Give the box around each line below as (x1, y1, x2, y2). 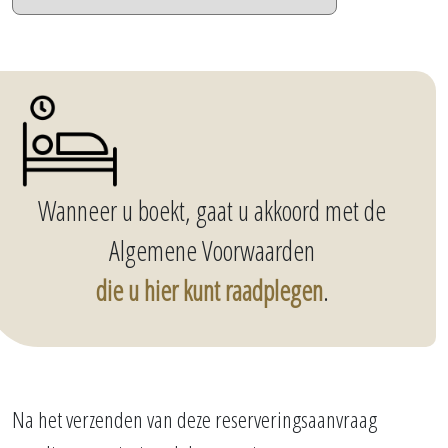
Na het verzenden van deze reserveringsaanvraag (12, 404, 377, 435)
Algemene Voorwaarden (109, 232, 315, 269)
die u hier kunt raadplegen (95, 272, 323, 309)
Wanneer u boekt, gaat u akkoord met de (38, 192, 386, 229)
